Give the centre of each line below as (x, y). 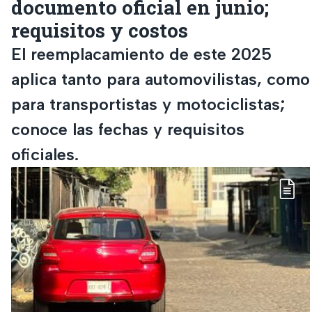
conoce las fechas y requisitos (128, 129)
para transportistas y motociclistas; (148, 104)
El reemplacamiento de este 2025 (141, 54)
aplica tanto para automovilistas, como (161, 79)
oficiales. (45, 154)
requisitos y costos (100, 30)
